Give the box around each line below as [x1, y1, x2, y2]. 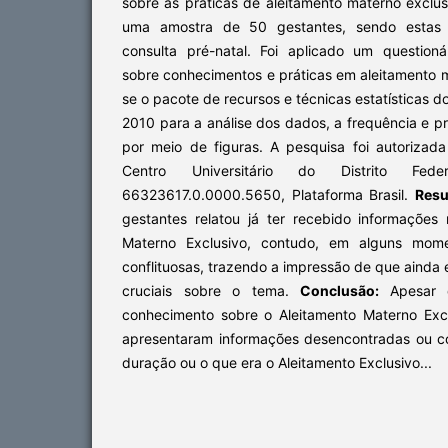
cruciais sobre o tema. [122, 281, 300, 299]
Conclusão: [300, 281, 390, 299]
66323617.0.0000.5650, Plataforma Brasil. [122, 185, 415, 203]
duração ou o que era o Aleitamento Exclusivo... [122, 353, 432, 371]
